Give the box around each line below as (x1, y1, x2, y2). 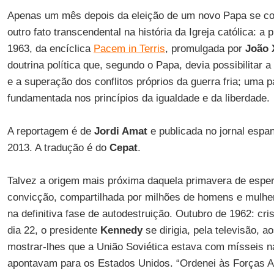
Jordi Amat (94, 125, 147, 137)
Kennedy (100, 224, 146, 236)
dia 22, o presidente (7, 224, 100, 236)
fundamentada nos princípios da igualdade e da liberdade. (7, 92, 270, 104)
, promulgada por (165, 43, 245, 54)
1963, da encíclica (7, 43, 94, 54)
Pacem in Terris (93, 43, 165, 54)
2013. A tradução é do (7, 142, 109, 154)
